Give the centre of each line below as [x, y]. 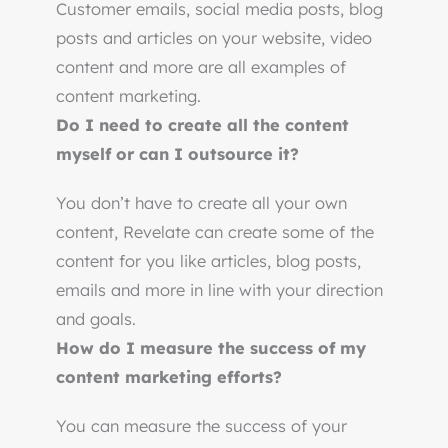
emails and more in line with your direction [219, 290]
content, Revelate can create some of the [215, 232]
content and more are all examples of [201, 67]
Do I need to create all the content [202, 125]
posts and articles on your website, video [214, 38]
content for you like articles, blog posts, [208, 261]
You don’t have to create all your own [201, 203]
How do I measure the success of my [211, 348]
